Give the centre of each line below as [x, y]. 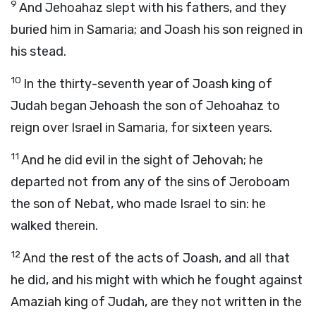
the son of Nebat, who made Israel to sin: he [138, 204]
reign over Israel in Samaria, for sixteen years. [141, 128]
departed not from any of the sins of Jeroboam [150, 182]
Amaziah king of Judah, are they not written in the [156, 302]
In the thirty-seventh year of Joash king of [148, 84]
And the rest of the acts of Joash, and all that [156, 258]
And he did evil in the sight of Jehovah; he [142, 160]
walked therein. [54, 226]
